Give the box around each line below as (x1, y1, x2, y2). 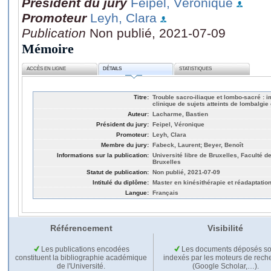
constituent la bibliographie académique (15, 253, 147, 262)
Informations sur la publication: (57, 151, 149, 158)
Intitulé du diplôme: (93, 178, 149, 186)
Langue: (125, 189, 149, 196)
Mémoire (22, 41, 74, 56)
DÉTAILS (103, 66, 122, 72)
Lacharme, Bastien (152, 110, 208, 117)
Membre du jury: (101, 141, 149, 148)
